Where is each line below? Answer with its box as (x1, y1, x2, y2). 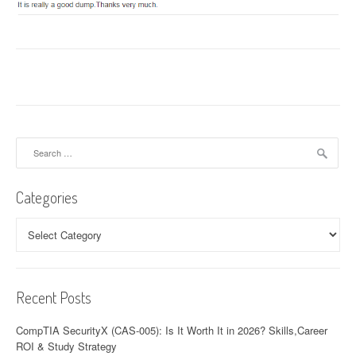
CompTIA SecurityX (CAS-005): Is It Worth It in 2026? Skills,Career (16, 323, 327, 339)
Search (15, 136, 48, 152)
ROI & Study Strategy (16, 339, 117, 354)
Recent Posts (16, 286, 91, 308)
